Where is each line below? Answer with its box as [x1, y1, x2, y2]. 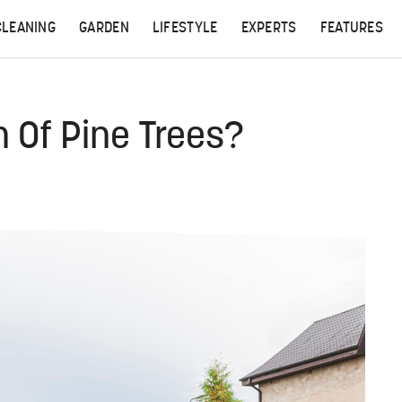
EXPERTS [240, 22, 297, 36]
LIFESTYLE [152, 22, 218, 36]
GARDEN [79, 22, 129, 36]
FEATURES [319, 22, 384, 36]
